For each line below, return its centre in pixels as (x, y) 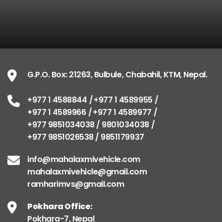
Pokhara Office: (60, 206)
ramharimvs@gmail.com (76, 184)
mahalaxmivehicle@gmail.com (87, 171)
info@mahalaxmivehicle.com (84, 159)
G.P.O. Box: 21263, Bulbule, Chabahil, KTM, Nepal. (117, 74)
